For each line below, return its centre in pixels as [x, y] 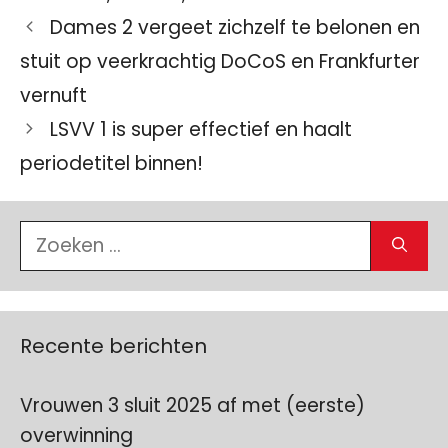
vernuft [53, 95]
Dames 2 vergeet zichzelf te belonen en [235, 27]
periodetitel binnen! [111, 163]
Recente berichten [113, 345]
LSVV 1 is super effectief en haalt [201, 129]
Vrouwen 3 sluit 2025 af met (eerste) [192, 405]
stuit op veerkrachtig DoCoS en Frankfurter [220, 61]
